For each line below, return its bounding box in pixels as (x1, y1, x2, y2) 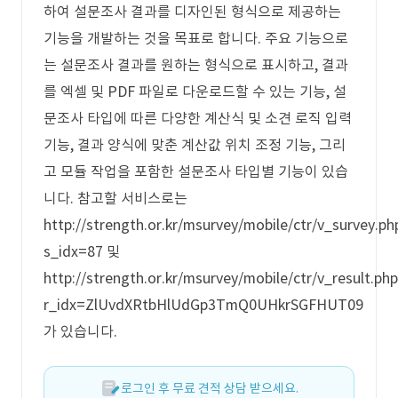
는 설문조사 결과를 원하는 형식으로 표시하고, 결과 (44, 56, 348, 74)
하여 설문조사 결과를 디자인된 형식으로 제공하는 (44, 3, 341, 20)
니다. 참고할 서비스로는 (44, 189, 187, 207)
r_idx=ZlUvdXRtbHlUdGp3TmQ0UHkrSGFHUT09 (44, 296, 363, 314)
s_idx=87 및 (44, 243, 120, 260)
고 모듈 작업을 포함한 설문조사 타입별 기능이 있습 (44, 163, 348, 180)
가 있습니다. (44, 322, 117, 340)
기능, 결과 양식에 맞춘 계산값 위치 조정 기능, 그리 (44, 136, 346, 154)
